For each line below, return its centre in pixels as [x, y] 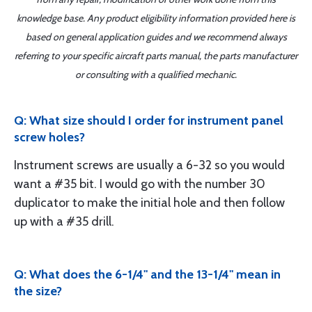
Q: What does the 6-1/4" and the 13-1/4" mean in [147, 274]
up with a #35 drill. [64, 221]
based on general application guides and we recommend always [156, 37]
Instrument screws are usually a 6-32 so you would [149, 165]
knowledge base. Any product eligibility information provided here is [156, 18]
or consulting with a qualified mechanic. [156, 75]
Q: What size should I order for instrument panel [149, 120]
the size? [38, 291]
